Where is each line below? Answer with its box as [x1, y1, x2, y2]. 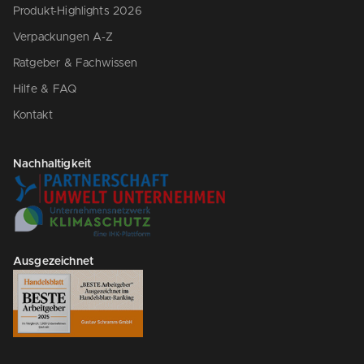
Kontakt [13, 109, 54, 121]
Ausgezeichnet [13, 255, 93, 267]
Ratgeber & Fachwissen [13, 57, 138, 69]
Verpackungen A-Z [13, 31, 114, 43]
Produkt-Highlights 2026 [13, 5, 142, 17]
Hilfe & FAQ [13, 83, 77, 95]
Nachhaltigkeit [13, 158, 92, 170]
